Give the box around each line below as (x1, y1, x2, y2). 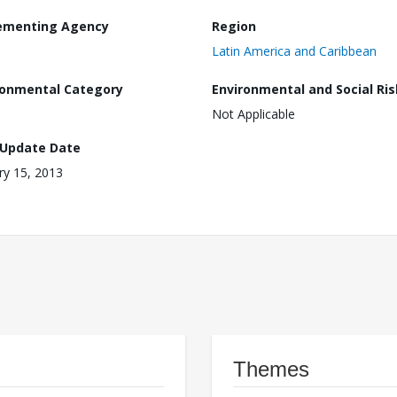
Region (212, 17, 256, 35)
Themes (233, 357, 309, 382)
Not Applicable (212, 105, 295, 123)
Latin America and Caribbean (212, 42, 377, 59)
